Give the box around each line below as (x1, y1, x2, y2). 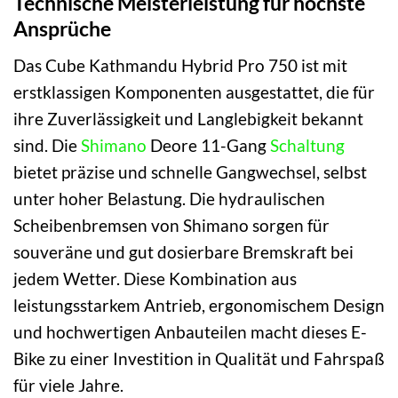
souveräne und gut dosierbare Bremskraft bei (13, 241, 354, 262)
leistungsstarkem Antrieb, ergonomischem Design (13, 294, 385, 315)
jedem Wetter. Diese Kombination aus (13, 267, 297, 289)
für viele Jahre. (13, 374, 123, 395)
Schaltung (270, 134, 345, 155)
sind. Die (13, 134, 81, 155)
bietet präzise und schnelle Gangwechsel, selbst (13, 161, 367, 182)
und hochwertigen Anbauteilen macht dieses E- (13, 321, 367, 342)
